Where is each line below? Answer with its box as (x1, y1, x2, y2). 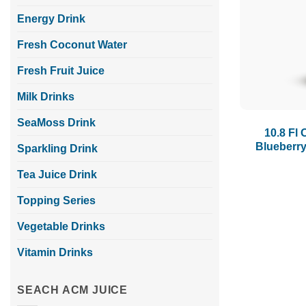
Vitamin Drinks (17, 246, 93, 258)
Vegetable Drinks (17, 220, 105, 232)
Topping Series (17, 194, 96, 206)
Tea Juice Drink (17, 168, 97, 180)
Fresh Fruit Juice (17, 64, 105, 76)
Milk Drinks (17, 90, 74, 102)
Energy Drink (17, 12, 85, 25)
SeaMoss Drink (17, 116, 96, 128)
